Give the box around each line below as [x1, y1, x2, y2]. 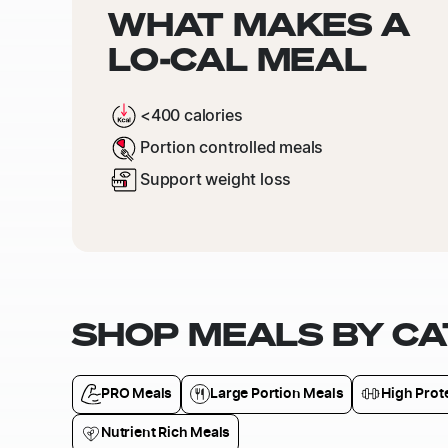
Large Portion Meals [210, 386, 344, 401]
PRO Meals [101, 386, 173, 401]
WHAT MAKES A [108, 2, 410, 43]
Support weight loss [140, 171, 292, 188]
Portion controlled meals [140, 139, 324, 156]
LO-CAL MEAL [108, 37, 367, 78]
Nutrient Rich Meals [101, 426, 231, 441]
